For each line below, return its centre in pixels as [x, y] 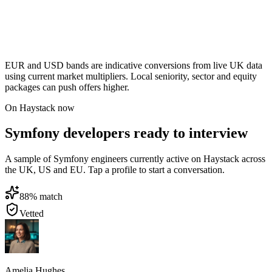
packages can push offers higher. [67, 87]
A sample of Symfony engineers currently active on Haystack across [135, 159]
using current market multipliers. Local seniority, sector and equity [131, 76]
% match [46, 197]
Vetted [32, 214]
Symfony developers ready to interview [126, 133]
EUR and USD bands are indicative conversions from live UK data [134, 65]
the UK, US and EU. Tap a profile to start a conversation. [115, 170]
